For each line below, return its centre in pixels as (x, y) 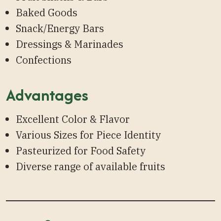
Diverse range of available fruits (91, 166)
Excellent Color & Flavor (73, 119)
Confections (44, 60)
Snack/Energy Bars (60, 29)
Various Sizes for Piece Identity (88, 135)
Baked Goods (47, 13)
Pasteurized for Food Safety (81, 150)
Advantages (47, 95)
